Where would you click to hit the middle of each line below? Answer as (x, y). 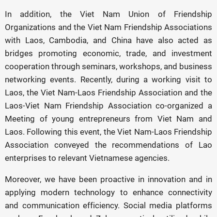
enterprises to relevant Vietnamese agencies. (87, 158)
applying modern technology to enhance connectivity (108, 192)
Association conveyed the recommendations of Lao (108, 145)
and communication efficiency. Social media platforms (108, 205)
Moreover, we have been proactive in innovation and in (108, 179)
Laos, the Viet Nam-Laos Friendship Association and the (108, 93)
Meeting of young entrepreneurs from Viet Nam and (108, 119)
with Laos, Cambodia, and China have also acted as (108, 40)
